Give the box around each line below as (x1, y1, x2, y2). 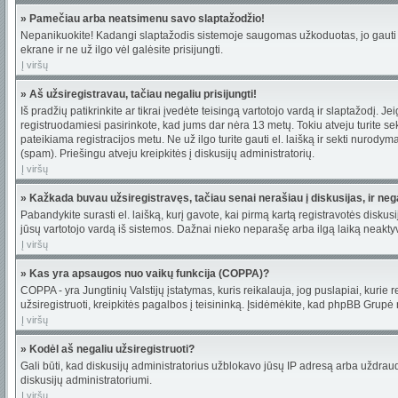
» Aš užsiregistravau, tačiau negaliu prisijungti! (20, 88, 257, 100)
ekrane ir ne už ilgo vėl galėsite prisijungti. (20, 44, 223, 56)
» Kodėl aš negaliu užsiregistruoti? (20, 343, 195, 355)
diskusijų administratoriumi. (20, 374, 152, 386)
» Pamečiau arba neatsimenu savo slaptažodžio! (20, 12, 265, 25)
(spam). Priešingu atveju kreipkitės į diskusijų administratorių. (20, 147, 314, 160)
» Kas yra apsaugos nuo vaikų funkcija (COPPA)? (20, 267, 269, 280)
